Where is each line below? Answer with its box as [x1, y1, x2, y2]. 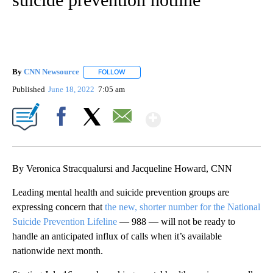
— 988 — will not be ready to [117, 216, 235, 227]
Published [12, 84, 45, 94]
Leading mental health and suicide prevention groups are [12, 186, 229, 197]
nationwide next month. [12, 245, 103, 256]
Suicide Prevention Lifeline [12, 216, 117, 227]
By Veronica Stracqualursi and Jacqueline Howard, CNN [12, 163, 232, 174]
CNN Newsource [24, 67, 79, 77]
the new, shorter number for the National [105, 201, 260, 212]
